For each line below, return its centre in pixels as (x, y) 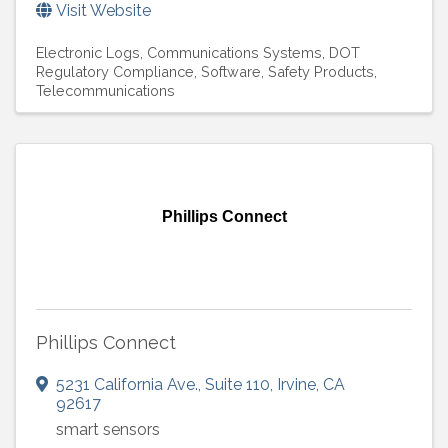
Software (231, 72)
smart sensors (108, 430)
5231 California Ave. (127, 385)
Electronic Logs (88, 53)
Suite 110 (237, 385)
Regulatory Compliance (115, 72)
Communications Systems (234, 53)
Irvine (296, 385)
